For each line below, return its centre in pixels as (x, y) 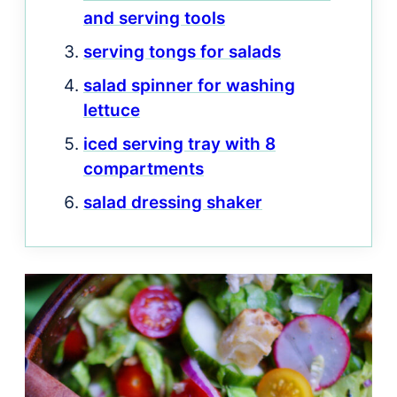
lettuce (112, 110)
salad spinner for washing (189, 85)
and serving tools (154, 18)
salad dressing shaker (173, 202)
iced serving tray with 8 (179, 144)
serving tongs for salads (182, 51)
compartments (144, 168)
